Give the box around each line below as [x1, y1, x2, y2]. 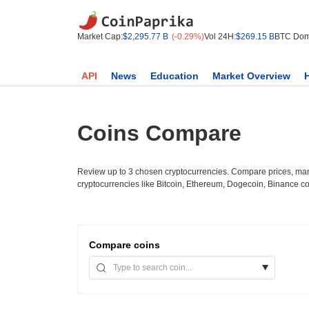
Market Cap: [77, 32, 123, 41]
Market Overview [212, 70, 290, 81]
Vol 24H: [204, 32, 236, 41]
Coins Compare [77, 121, 241, 146]
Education [150, 70, 199, 81]
